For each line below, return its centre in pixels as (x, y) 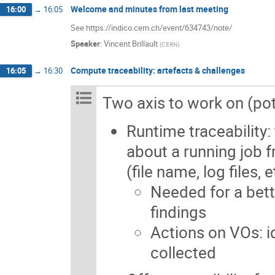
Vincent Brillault (131, 43)
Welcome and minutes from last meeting (149, 9)
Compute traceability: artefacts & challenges (158, 70)
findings (178, 212)
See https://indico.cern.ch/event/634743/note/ (151, 28)
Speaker (85, 43)
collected (183, 253)
